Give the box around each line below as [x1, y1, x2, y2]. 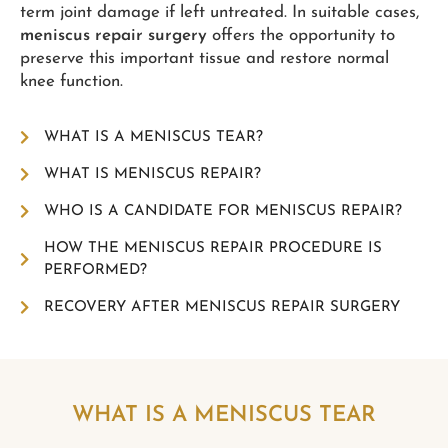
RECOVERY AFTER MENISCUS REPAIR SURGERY [43, 299, 400, 315]
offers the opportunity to [207, 26, 395, 44]
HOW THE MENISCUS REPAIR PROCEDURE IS [43, 240, 382, 256]
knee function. [20, 72, 123, 90]
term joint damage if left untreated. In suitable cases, [20, 3, 419, 21]
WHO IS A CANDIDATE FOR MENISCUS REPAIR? [43, 203, 402, 219]
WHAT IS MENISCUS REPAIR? [43, 166, 261, 182]
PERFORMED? [43, 262, 147, 278]
